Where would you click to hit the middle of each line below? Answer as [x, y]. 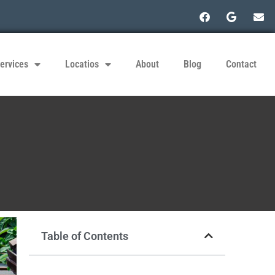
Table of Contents [84, 236]
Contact [241, 64]
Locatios [82, 64]
